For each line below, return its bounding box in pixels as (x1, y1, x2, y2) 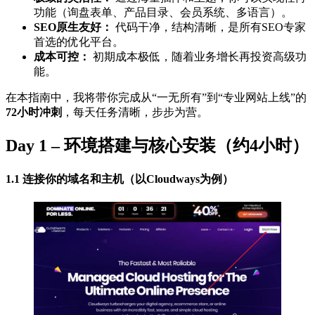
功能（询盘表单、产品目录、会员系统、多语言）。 (34, 6, 292, 19)
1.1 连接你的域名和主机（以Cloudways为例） (6, 172, 233, 185)
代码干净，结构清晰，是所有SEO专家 (112, 21, 306, 34)
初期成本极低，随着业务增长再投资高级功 (90, 51, 307, 63)
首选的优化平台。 (34, 36, 124, 49)
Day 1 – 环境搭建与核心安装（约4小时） (6, 136, 309, 155)
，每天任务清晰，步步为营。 (62, 106, 208, 119)
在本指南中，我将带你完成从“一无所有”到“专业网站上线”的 (6, 91, 307, 104)
